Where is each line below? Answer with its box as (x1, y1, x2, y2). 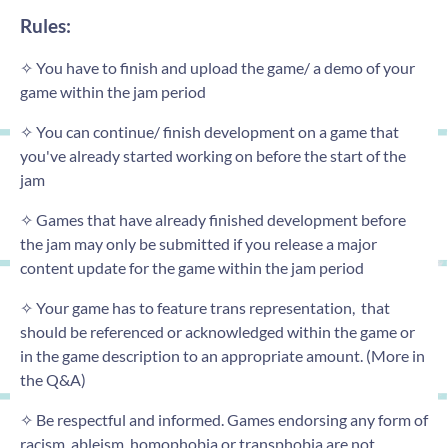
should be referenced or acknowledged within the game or (20, 322, 415, 342)
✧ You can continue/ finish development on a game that (20, 122, 399, 142)
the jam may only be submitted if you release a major (20, 234, 377, 254)
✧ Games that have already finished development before (20, 210, 406, 230)
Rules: (20, 15, 71, 38)
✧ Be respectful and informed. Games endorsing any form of (20, 410, 428, 430)
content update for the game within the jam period (20, 258, 364, 278)
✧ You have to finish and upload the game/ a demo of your (20, 58, 415, 78)
